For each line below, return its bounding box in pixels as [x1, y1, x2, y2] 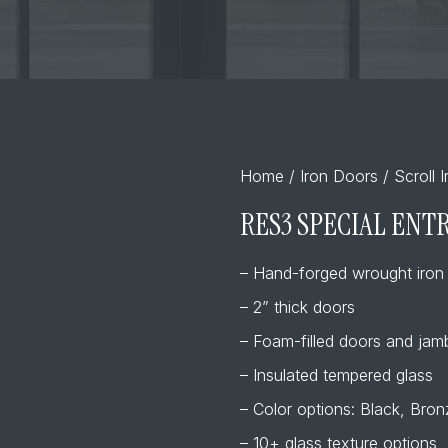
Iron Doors [300, 166, 379, 187]
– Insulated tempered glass [240, 364, 434, 385]
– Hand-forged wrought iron [240, 262, 445, 283]
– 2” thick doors [240, 296, 356, 317]
